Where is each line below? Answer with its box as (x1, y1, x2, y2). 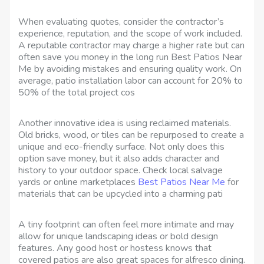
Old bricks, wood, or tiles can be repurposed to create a (18, 128, 244, 141)
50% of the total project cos (18, 85, 135, 99)
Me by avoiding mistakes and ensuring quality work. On (18, 62, 242, 75)
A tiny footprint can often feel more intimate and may (18, 217, 234, 231)
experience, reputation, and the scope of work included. (18, 27, 242, 40)
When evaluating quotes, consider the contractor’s (18, 15, 224, 28)
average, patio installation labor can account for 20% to (18, 74, 243, 87)
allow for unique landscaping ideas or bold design (18, 229, 218, 243)
